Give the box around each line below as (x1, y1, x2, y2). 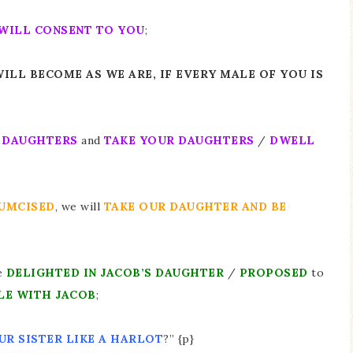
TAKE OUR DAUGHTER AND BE (103, 199, 287, 214)
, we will (54, 199, 104, 214)
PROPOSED (239, 266, 311, 280)
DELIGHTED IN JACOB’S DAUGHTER (6, 266, 228, 280)
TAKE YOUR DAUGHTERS (104, 133, 258, 147)
